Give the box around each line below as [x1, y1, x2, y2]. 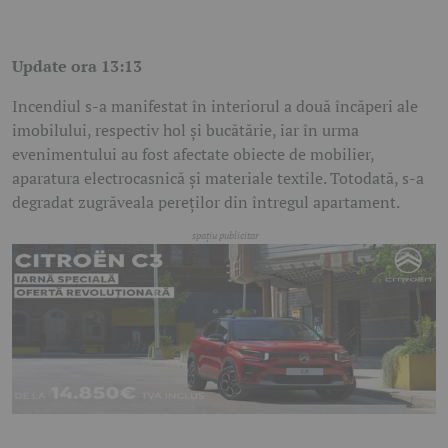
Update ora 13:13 [12, 55, 142, 78]
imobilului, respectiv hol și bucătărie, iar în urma [12, 119, 359, 142]
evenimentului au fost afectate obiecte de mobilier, [12, 143, 374, 166]
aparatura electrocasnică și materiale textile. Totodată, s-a [12, 167, 424, 190]
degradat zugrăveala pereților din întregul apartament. [12, 191, 400, 214]
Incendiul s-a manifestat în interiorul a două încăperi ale [12, 95, 418, 118]
